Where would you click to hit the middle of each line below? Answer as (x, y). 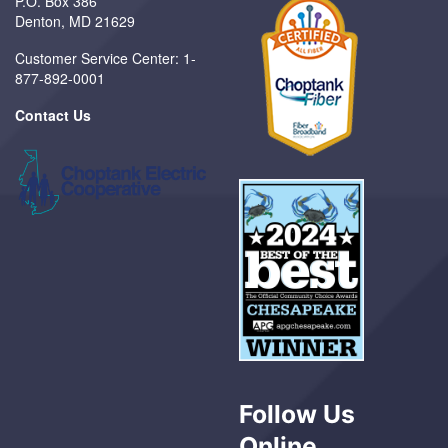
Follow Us (297, 414)
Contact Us (53, 114)
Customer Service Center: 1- (105, 57)
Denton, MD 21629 (75, 20)
